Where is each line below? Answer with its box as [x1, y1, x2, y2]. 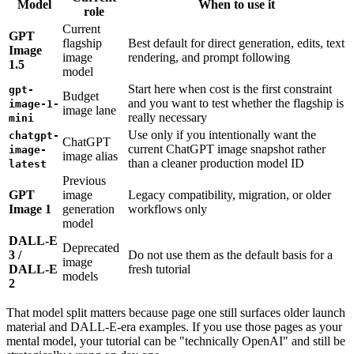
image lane [62, 104, 116, 118]
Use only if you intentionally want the [128, 128, 316, 142]
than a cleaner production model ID [128, 156, 304, 171]
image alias [62, 149, 118, 164]
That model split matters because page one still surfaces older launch [6, 306, 345, 320]
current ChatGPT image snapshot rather [128, 142, 326, 156]
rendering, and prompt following [128, 51, 290, 65]
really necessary [128, 111, 207, 125]
